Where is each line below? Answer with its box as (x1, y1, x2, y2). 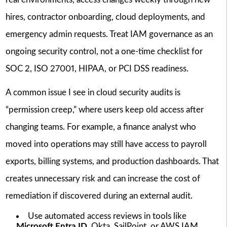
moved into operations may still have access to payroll (5, 139, 207, 148)
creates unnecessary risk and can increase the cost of (5, 174, 200, 183)
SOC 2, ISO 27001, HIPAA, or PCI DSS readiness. (5, 64, 188, 73)
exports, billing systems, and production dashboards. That (5, 157, 219, 166)
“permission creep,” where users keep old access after (5, 105, 204, 114)
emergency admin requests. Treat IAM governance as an (5, 30, 213, 39)
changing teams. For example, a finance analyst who (5, 122, 196, 131)
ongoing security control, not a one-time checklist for (5, 47, 203, 56)
